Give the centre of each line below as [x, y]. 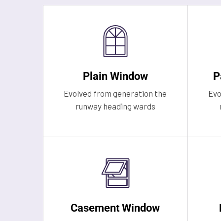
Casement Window [115, 208]
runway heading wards [115, 106]
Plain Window [115, 76]
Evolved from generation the [115, 93]
